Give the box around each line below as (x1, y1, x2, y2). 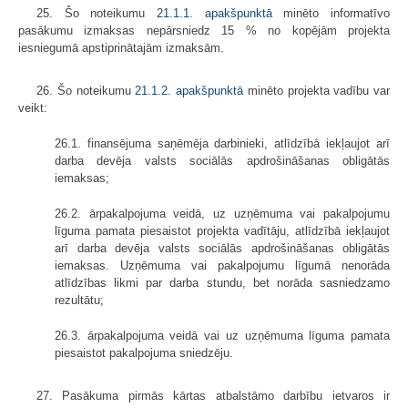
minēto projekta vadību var (243, 83, 390, 97)
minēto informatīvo (271, 5, 391, 20)
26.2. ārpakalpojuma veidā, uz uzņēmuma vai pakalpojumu (55, 206, 390, 220)
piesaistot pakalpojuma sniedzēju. (55, 345, 233, 360)
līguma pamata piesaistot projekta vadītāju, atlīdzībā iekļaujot (55, 223, 390, 238)
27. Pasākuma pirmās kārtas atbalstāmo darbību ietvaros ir (36, 388, 390, 403)
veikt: (18, 100, 47, 115)
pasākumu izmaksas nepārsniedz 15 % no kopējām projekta (18, 23, 390, 37)
